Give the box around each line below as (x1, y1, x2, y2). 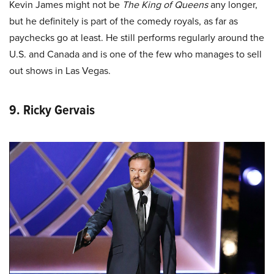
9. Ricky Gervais (9, 99, 95, 120)
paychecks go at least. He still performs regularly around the (9, 30, 264, 45)
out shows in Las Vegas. (9, 63, 111, 78)
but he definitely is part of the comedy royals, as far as (9, 13, 238, 28)
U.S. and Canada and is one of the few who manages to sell (9, 46, 262, 61)
